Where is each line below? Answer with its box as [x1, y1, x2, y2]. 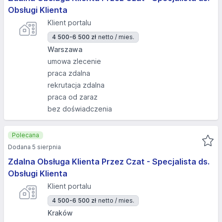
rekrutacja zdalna [48, 81, 105, 89]
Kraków [48, 209, 73, 217]
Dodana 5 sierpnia [8, 143, 61, 151]
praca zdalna [48, 69, 90, 77]
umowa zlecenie [48, 57, 101, 65]
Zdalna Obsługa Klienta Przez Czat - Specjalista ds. [8, 157, 210, 166]
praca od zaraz [48, 93, 98, 101]
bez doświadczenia [48, 105, 112, 113]
